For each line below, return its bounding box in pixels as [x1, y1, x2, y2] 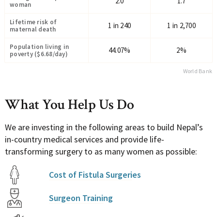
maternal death [10, 25, 56, 33]
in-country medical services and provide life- [5, 134, 164, 145]
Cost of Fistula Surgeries [48, 169, 141, 180]
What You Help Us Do [5, 95, 134, 114]
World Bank [183, 67, 212, 75]
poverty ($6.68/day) [10, 50, 68, 58]
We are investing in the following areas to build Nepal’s [5, 122, 203, 133]
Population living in [10, 43, 69, 51]
